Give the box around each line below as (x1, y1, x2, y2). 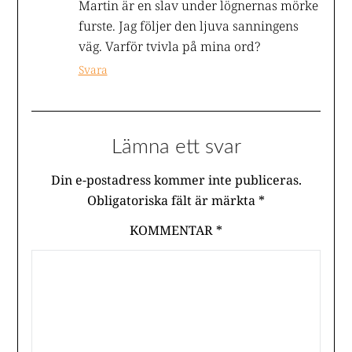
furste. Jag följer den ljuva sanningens (78, 16, 299, 37)
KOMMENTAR (130, 221, 216, 241)
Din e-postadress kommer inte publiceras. (50, 170, 302, 191)
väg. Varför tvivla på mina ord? (78, 37, 261, 57)
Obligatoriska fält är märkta (87, 191, 258, 211)
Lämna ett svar (111, 136, 241, 157)
